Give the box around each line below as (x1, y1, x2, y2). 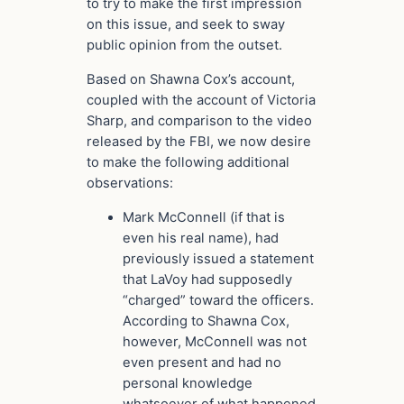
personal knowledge (123, 375, 252, 392)
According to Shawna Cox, (123, 313, 289, 330)
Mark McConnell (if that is (123, 209, 285, 226)
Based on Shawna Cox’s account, (87, 71, 295, 88)
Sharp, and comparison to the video (87, 113, 312, 130)
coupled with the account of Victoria (87, 92, 316, 109)
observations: (87, 175, 173, 192)
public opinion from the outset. (87, 37, 282, 54)
